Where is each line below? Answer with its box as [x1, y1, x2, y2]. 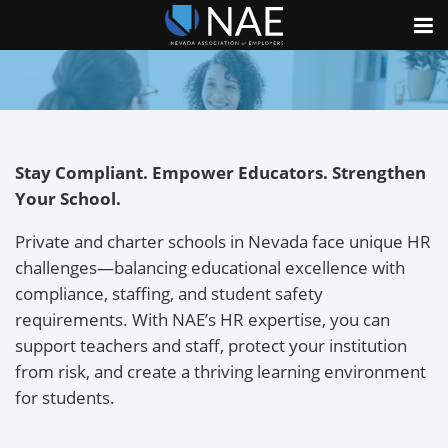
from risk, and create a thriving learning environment [15, 360, 426, 383]
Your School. [15, 187, 121, 210]
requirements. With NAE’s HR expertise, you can [15, 308, 390, 331]
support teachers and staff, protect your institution [15, 334, 407, 357]
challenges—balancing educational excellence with [15, 256, 405, 279]
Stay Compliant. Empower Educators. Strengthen [15, 161, 426, 184]
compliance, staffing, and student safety [15, 282, 323, 305]
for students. [15, 386, 115, 409]
